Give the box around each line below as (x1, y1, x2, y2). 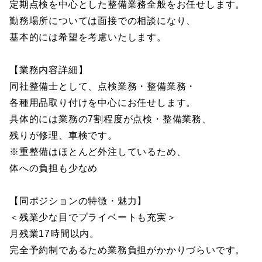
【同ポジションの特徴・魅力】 (9, 196, 147, 206)
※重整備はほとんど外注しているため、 (9, 147, 187, 157)
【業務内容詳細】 (9, 65, 88, 75)
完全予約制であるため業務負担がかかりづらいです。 (9, 245, 246, 255)
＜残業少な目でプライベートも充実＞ (9, 212, 177, 222)
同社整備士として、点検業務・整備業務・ (9, 81, 196, 91)
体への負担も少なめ (9, 163, 98, 173)
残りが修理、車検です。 (9, 130, 118, 140)
